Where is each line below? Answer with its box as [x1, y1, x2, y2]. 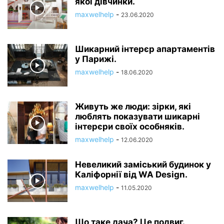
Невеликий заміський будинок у [75, 159, 211, 169]
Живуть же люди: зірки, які [75, 101, 191, 111]
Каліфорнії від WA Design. [75, 169, 187, 179]
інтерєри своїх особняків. [75, 121, 184, 131]
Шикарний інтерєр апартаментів [75, 44, 215, 54]
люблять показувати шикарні [75, 111, 200, 121]
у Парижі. [75, 54, 116, 64]
